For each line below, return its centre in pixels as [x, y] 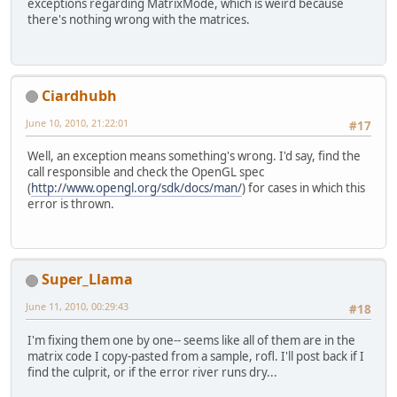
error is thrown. [71, 204]
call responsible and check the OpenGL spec [146, 172]
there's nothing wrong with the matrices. [139, 20]
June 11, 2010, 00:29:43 [77, 307]
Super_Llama [87, 280]
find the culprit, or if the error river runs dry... [152, 372]
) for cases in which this [304, 188]
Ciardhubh [79, 95]
